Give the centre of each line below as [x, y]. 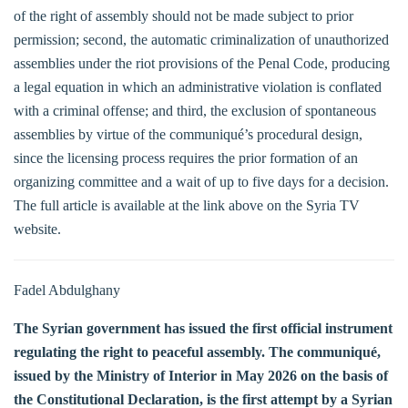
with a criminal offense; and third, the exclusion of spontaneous [195, 110]
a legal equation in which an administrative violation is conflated [198, 87]
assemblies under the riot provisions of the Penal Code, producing [202, 63]
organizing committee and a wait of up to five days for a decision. [201, 181]
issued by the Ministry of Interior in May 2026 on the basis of [201, 375]
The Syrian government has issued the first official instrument [203, 328]
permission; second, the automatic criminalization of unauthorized [201, 39]
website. [37, 229]
